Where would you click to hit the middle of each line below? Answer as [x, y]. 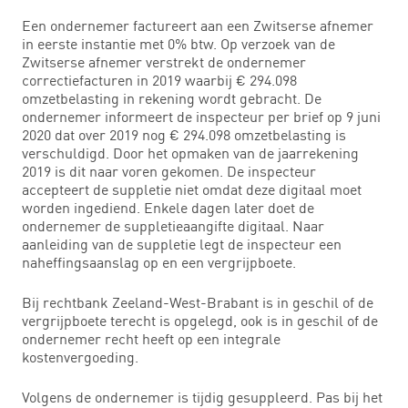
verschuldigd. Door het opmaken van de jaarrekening [190, 153]
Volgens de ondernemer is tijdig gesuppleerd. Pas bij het [202, 397]
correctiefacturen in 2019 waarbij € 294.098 [159, 80]
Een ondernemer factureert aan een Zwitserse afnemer [198, 25]
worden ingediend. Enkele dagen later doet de [168, 207]
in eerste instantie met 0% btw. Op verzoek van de [178, 43]
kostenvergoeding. [80, 357]
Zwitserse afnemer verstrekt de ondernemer [164, 61]
